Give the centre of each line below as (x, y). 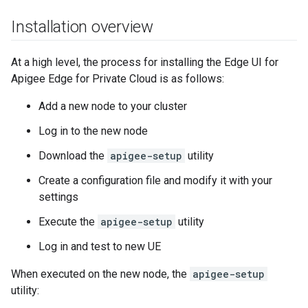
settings (58, 197)
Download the (73, 156)
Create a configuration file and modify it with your (155, 180)
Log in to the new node (93, 131)
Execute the (68, 222)
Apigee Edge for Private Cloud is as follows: (118, 79)
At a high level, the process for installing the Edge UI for (145, 62)
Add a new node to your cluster (113, 106)
